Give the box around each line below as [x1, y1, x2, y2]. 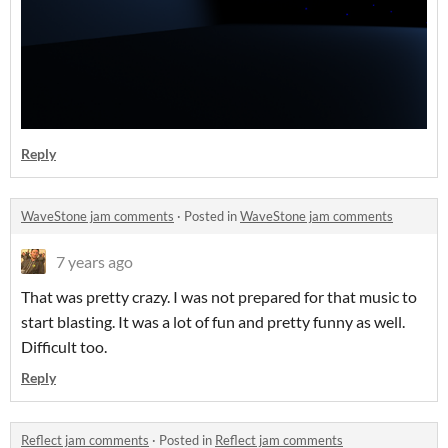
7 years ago [56, 252, 133, 272]
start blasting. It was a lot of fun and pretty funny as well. [21, 312, 405, 332]
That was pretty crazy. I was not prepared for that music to [21, 287, 417, 307]
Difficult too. [21, 337, 107, 357]
